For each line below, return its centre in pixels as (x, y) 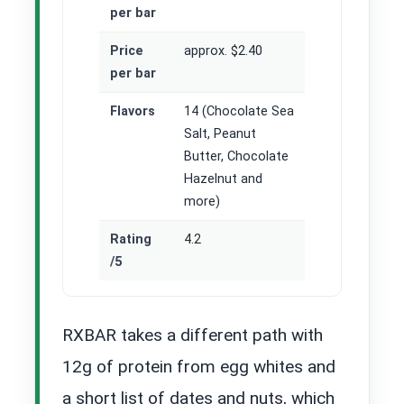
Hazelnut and (223, 179)
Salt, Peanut (220, 134)
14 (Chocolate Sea (239, 112)
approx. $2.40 (223, 51)
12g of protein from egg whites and (199, 367)
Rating (131, 240)
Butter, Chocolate (236, 157)
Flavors (133, 112)
